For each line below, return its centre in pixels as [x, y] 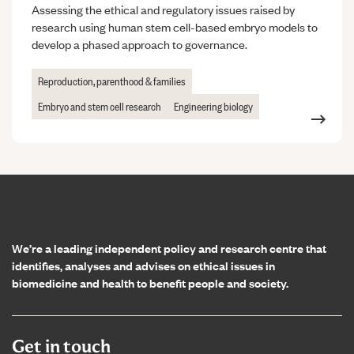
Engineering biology [213, 105]
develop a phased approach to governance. [139, 44]
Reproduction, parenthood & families [112, 80]
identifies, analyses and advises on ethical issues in [143, 265]
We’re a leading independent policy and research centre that [169, 248]
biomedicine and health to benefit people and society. [150, 282]
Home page [40, 206]
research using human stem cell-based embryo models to [175, 26]
